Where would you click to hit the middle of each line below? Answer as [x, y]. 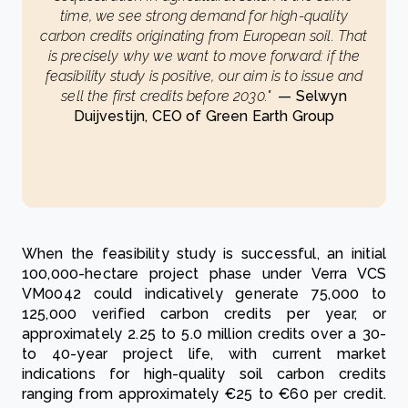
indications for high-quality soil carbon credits [204, 374]
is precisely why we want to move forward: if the [204, 56]
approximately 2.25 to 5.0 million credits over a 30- [204, 334]
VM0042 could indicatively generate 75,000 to [204, 294]
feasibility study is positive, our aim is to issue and [204, 76]
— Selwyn [311, 97]
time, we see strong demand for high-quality [204, 16]
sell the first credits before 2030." [168, 97]
